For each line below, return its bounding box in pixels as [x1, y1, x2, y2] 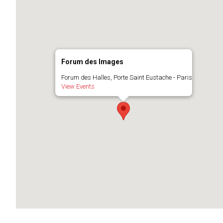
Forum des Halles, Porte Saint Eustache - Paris [61, 73, 192, 81]
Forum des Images [61, 57, 123, 66]
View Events [61, 82, 95, 90]
